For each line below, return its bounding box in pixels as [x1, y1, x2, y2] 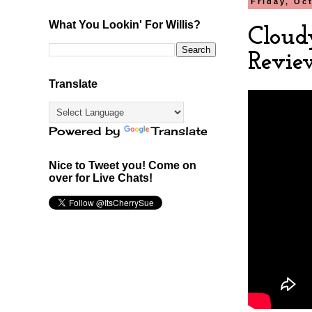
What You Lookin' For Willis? [49, 18, 201, 31]
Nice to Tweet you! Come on [49, 159, 196, 171]
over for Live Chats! [49, 171, 153, 184]
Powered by [49, 123, 124, 138]
